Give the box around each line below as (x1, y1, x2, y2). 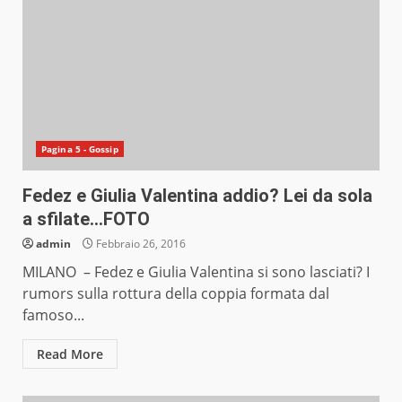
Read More (37, 345, 103, 363)
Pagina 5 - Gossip (41, 143, 118, 156)
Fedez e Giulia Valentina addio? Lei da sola (22, 185, 372, 207)
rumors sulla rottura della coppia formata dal (22, 284, 329, 304)
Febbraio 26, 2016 (93, 236, 186, 252)
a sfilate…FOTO (22, 208, 150, 231)
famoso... (22, 305, 84, 326)
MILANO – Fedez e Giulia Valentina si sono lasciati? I (22, 262, 370, 283)
